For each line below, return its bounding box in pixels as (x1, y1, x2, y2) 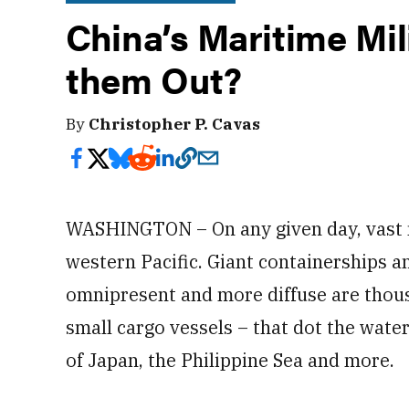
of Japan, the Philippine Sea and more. (66, 348, 394, 372)
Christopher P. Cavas (89, 113, 260, 134)
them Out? (66, 53, 242, 105)
